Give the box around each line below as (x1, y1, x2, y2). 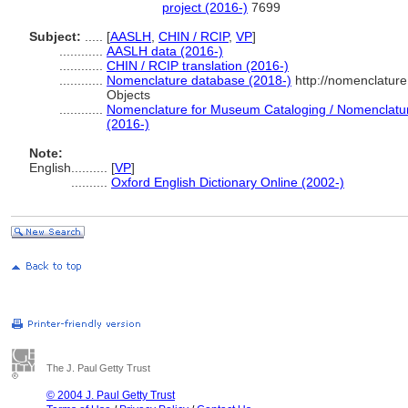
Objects (107, 87, 150, 102)
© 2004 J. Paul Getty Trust (46, 389, 175, 402)
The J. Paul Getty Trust (46, 362, 150, 373)
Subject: (29, 29, 81, 44)
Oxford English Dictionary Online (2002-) (111, 175, 344, 189)
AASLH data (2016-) (107, 44, 223, 58)
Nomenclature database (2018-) (107, 73, 291, 87)
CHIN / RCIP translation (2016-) (107, 58, 289, 73)
